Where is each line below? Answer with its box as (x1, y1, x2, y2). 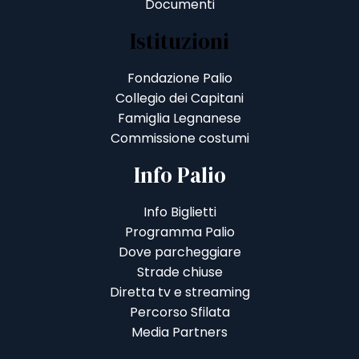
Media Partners (131, 323, 228, 341)
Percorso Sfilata (129, 303, 230, 321)
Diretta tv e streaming (109, 283, 250, 301)
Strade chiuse (136, 263, 223, 281)
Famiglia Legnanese (118, 109, 241, 127)
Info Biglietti (143, 203, 216, 221)
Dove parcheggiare (118, 243, 241, 261)
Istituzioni (130, 26, 229, 56)
